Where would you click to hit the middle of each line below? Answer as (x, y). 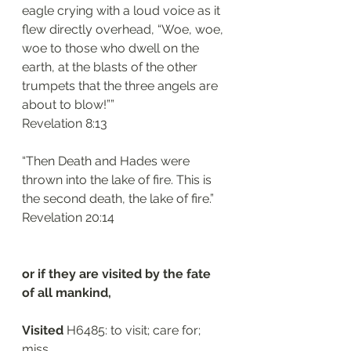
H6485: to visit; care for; (134, 330)
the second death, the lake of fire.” (118, 199)
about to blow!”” (68, 105)
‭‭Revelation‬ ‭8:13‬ (65, 123)
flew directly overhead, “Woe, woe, (124, 29)
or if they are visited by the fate (118, 274)
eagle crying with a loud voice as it (123, 11)
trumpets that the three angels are (121, 86)
